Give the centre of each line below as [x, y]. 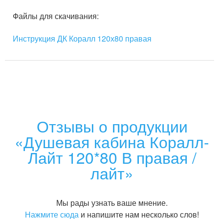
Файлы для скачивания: [56, 16]
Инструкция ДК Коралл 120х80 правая [82, 38]
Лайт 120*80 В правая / [112, 157]
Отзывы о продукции [112, 126]
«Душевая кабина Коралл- [112, 141]
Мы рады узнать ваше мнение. [112, 203]
